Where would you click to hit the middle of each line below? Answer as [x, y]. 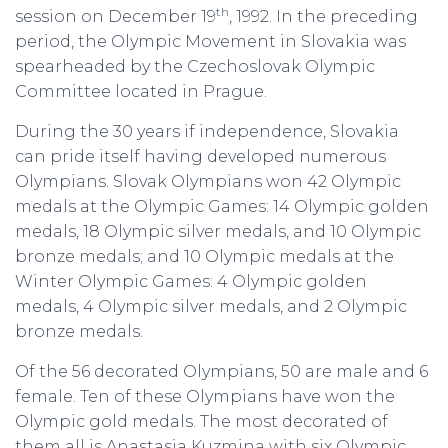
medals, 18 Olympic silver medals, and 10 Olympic [218, 231]
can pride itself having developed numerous [200, 156]
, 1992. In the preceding [323, 16]
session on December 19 [115, 16]
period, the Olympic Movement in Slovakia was [210, 41]
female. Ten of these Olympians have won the [205, 396]
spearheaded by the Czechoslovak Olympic [195, 66]
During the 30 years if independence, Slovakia [207, 131]
